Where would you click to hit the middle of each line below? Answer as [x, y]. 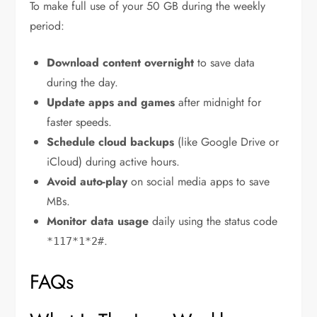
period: [47, 26]
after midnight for [218, 102]
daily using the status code [213, 221]
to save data [225, 63]
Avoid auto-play [87, 181]
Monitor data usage [98, 221]
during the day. [83, 82]
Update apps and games [111, 102]
